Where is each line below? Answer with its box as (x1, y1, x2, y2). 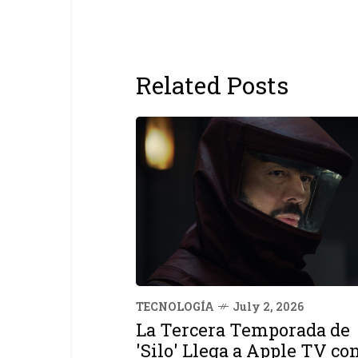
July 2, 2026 (233, 299, 304, 315)
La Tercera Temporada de (136, 318, 350, 342)
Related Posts (136, 69, 288, 101)
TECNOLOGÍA (136, 299, 214, 315)
